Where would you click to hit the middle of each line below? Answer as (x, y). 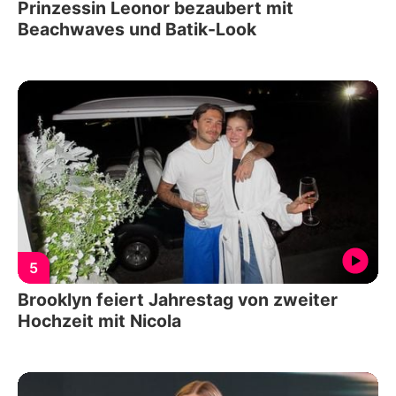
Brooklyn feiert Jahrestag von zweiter (178, 299)
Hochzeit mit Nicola (99, 320)
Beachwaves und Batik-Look (137, 30)
